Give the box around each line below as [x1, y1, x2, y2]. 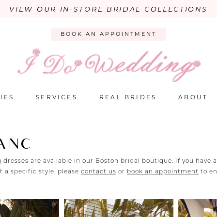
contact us [81, 168, 116, 175]
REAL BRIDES [99, 93, 157, 101]
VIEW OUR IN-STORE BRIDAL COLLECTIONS [9, 5, 208, 14]
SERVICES [36, 93, 77, 101]
